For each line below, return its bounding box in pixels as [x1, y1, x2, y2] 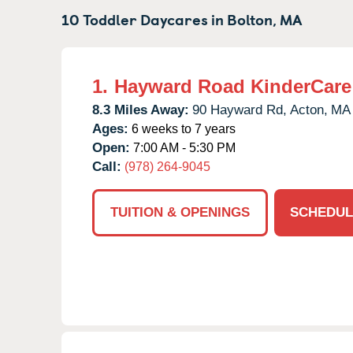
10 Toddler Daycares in [61, 7, 227, 30]
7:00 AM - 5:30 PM [130, 140, 236, 154]
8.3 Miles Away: [92, 102, 189, 117]
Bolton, [227, 7, 277, 30]
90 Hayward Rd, [192, 102, 287, 117]
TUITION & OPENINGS [110, 204, 250, 220]
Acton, [290, 102, 328, 117]
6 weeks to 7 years [128, 121, 236, 136]
